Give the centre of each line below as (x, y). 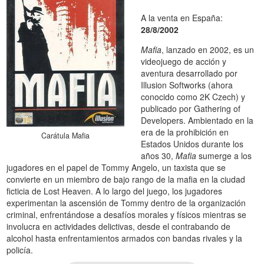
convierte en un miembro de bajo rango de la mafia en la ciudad (126, 179)
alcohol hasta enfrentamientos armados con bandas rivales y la (125, 238)
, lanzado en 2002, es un (208, 49)
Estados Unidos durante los (192, 143)
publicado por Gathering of (191, 108)
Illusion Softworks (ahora (187, 85)
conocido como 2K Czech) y (193, 96)
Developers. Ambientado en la (197, 120)
